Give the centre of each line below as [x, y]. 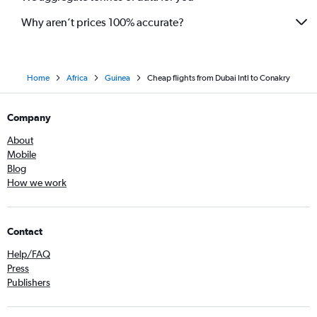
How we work [37, 183]
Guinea [117, 78]
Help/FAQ [29, 254]
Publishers [29, 283]
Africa [77, 78]
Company [29, 118]
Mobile [22, 155]
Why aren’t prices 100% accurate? [103, 22]
